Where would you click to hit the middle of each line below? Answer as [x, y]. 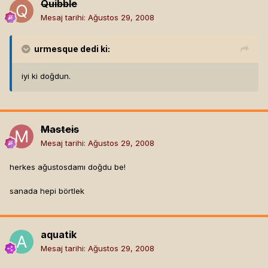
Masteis [60, 130]
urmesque [56, 49]
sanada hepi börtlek [47, 191]
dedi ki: [94, 49]
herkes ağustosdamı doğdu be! [68, 167]
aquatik [59, 235]
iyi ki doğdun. [46, 76]
